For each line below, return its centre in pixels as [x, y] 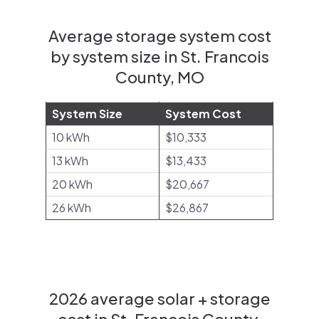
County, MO [159, 77]
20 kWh [72, 184]
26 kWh [72, 208]
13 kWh [70, 161]
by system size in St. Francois [159, 56]
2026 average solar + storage [159, 298]
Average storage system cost [159, 36]
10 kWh [71, 137]
